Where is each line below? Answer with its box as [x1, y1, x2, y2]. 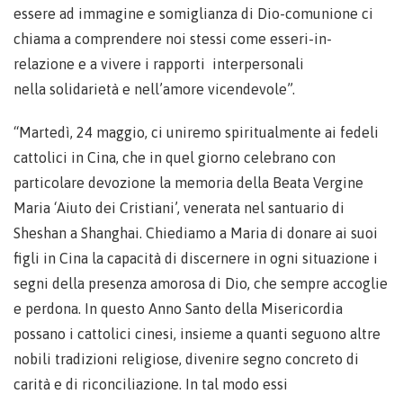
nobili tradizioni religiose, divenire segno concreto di [13, 351, 359, 367]
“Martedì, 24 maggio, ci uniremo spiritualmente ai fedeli [13, 124, 379, 140]
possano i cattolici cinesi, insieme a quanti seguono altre [13, 326, 381, 342]
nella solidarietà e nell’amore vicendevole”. [13, 81, 306, 97]
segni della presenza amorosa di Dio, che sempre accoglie [13, 275, 388, 291]
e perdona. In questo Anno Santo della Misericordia [13, 300, 343, 317]
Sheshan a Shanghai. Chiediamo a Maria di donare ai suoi [13, 225, 378, 241]
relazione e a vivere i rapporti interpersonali [13, 56, 304, 72]
